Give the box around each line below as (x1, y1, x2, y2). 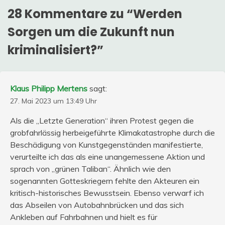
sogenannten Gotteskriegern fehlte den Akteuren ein (10, 176, 199, 186)
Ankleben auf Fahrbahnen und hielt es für (10, 212, 157, 222)
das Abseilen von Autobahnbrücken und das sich (10, 200, 184, 210)
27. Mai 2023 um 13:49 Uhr (10, 96, 97, 106)
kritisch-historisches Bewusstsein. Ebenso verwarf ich (10, 188, 204, 198)
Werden (133, 6, 182, 23)
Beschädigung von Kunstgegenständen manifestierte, (10, 140, 203, 150)
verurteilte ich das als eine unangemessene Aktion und (10, 152, 205, 162)
